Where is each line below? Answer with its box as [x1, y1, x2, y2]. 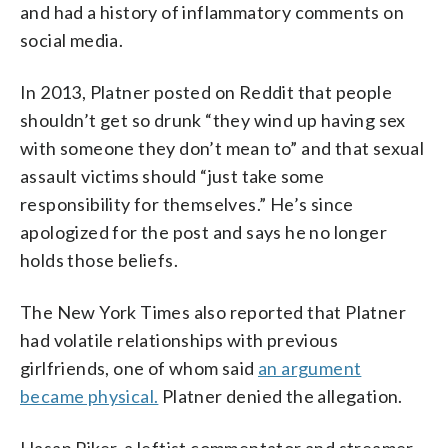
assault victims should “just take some [20, 165, 325, 187]
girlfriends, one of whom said [20, 357, 258, 379]
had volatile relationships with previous [20, 329, 338, 351]
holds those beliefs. [20, 249, 178, 271]
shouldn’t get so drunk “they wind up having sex [20, 109, 406, 131]
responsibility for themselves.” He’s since [20, 193, 354, 215]
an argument [258, 357, 362, 379]
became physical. [20, 385, 159, 407]
